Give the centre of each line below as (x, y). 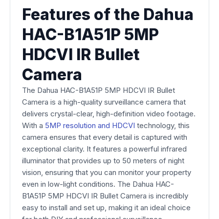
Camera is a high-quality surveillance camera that (104, 102)
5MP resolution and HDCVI (90, 125)
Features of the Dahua (108, 14)
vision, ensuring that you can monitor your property (107, 172)
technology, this (162, 125)
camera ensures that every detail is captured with (105, 137)
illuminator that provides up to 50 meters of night (103, 161)
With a (33, 125)
